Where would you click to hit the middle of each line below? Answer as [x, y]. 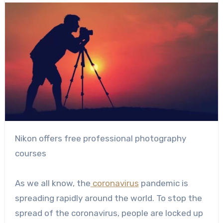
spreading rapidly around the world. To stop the [108, 198]
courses [30, 154]
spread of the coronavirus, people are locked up [109, 213]
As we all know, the [53, 183]
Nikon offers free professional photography [17, 139]
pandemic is [163, 183]
